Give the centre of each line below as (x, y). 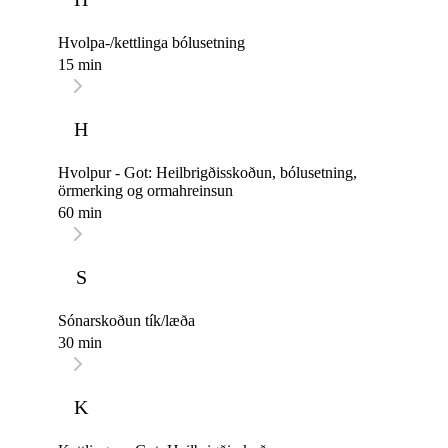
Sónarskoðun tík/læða (126, 321)
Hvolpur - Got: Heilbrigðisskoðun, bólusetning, (207, 173)
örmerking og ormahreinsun (145, 191)
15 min (80, 65)
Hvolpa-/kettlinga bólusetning (151, 43)
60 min (80, 213)
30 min (80, 343)
